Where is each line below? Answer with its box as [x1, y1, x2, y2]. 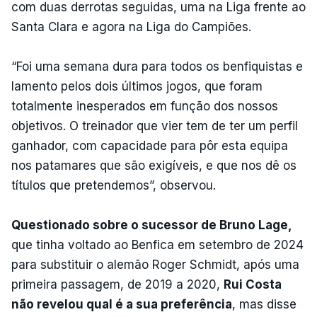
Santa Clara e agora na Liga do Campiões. [11, 20, 251, 34]
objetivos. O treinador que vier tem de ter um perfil [11, 119, 298, 133]
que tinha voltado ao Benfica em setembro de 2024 [11, 238, 304, 252]
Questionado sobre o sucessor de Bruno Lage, [11, 218, 292, 232]
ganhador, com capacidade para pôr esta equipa [11, 139, 288, 153]
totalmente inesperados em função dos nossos [11, 99, 278, 113]
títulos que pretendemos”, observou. [11, 178, 216, 192]
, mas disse [232, 297, 296, 311]
